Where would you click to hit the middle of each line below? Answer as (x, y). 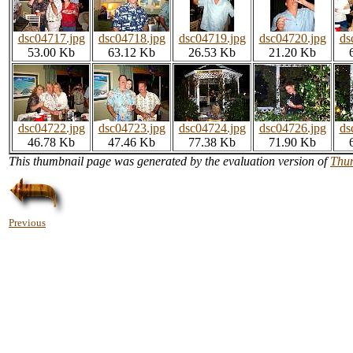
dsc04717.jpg (51, 38)
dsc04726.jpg (292, 128)
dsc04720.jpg (292, 38)
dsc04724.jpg (212, 128)
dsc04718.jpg (132, 38)
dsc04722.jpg (51, 128)
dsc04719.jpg (212, 38)
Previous (27, 223)
